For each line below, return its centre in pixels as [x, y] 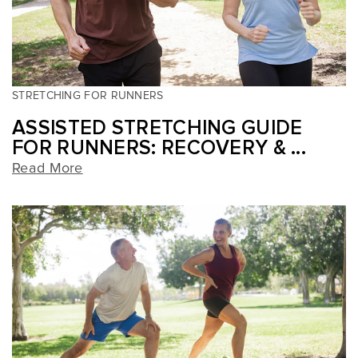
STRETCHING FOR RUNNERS [88, 96]
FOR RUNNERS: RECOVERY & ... [159, 149]
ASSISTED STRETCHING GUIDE [157, 129]
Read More [48, 169]
